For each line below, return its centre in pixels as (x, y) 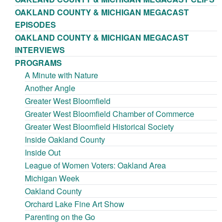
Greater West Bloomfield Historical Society (99, 127)
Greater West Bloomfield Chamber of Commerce (110, 114)
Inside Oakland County (65, 140)
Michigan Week (52, 178)
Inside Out (43, 153)
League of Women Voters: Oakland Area (95, 166)
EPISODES (35, 25)
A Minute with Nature (61, 75)
